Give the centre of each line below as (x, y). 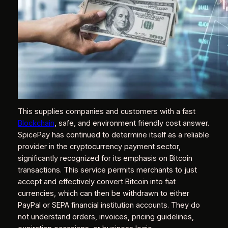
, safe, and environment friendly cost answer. (132, 123)
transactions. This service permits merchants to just (107, 170)
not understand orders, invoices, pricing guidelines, (106, 217)
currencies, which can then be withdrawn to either (103, 194)
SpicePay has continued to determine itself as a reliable (113, 135)
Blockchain (36, 123)
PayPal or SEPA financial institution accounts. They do (109, 205)
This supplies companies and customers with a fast (106, 112)
